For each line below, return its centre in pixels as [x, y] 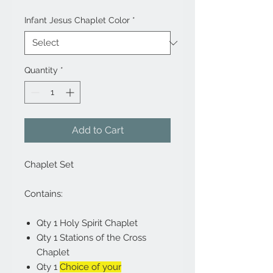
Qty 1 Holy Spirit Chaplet [87, 223]
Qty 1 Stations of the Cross [91, 238]
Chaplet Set [49, 165]
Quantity [41, 70]
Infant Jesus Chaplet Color [77, 20]
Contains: [44, 194]
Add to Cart [97, 130]
